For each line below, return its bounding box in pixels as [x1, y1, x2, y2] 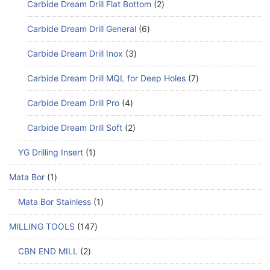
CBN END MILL [18, 245, 78, 256]
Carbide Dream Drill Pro [27, 97, 119, 108]
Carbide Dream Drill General [27, 23, 136, 34]
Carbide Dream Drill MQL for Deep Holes [27, 72, 186, 83]
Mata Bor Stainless [18, 196, 91, 207]
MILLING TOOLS [9, 221, 75, 231]
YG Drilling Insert [18, 146, 83, 157]
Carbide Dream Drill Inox [27, 48, 123, 58]
